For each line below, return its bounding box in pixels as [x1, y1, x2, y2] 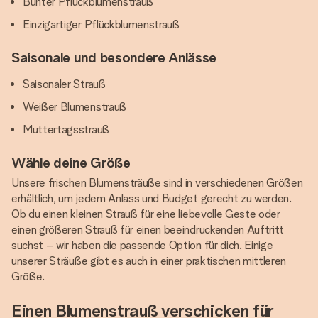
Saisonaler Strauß [23, 77, 106, 91]
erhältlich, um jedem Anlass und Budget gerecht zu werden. [11, 192, 292, 205]
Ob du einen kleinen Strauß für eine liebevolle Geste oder [11, 207, 280, 221]
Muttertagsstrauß [23, 123, 109, 136]
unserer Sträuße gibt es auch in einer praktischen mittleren [11, 254, 287, 268]
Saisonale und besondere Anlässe [11, 49, 217, 66]
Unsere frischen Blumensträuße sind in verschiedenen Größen [11, 176, 303, 190]
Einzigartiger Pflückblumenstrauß [23, 18, 180, 31]
